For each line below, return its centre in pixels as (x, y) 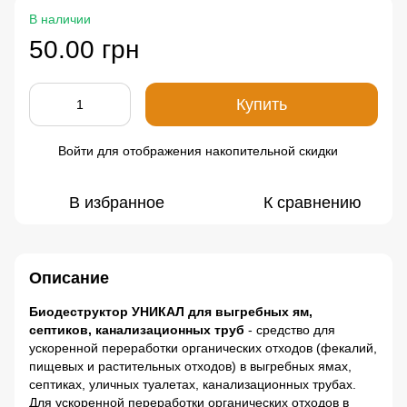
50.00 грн (84, 50)
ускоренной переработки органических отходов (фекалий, (203, 348)
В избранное (116, 203)
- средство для (290, 330)
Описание (69, 278)
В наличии (60, 19)
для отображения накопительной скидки (216, 151)
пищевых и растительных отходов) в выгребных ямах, (190, 366)
